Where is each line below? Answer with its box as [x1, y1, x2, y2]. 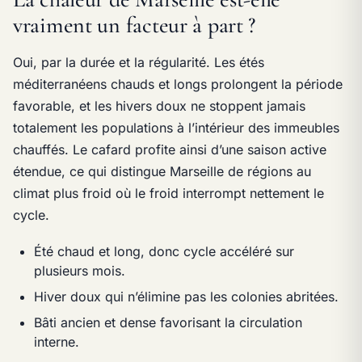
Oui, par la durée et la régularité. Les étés [13, 53, 264, 70]
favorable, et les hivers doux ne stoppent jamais [13, 97, 305, 114]
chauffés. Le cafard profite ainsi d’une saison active [13, 141, 326, 158]
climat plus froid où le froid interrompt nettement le [13, 184, 324, 201]
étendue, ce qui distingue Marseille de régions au [13, 162, 311, 179]
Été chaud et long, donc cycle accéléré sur [33, 242, 294, 259]
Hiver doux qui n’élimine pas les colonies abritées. [33, 288, 339, 305]
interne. [33, 333, 79, 350]
